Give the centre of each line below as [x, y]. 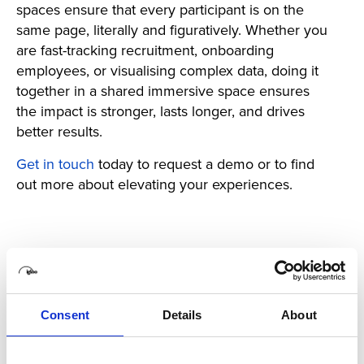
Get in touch [55, 163]
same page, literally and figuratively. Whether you [172, 29]
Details [182, 314]
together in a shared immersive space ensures [163, 90]
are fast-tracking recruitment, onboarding [145, 50]
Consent [65, 314]
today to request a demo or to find [204, 163]
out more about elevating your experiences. [154, 184]
